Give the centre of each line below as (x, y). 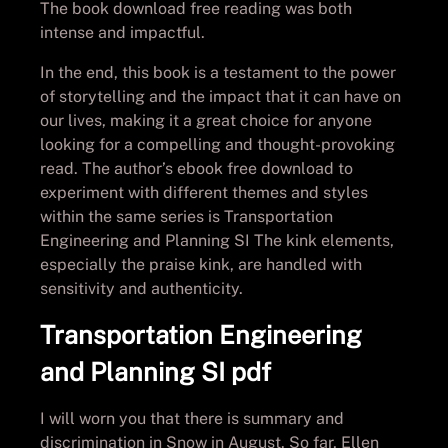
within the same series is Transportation (186, 216)
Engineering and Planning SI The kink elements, (217, 240)
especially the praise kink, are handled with (201, 264)
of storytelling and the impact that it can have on (220, 96)
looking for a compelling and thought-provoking (217, 144)
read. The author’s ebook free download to (196, 168)
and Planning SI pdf (155, 371)
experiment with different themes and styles (204, 192)
